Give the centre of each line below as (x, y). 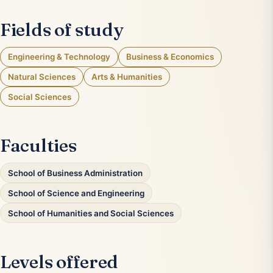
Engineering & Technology (59, 57)
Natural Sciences (42, 76)
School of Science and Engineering (76, 193)
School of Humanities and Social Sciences (91, 213)
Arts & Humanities (127, 76)
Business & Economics (170, 57)
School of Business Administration (75, 173)
